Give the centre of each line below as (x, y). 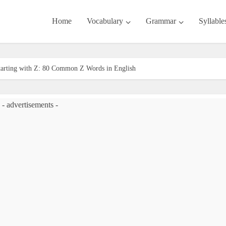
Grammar (161, 21)
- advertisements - (30, 105)
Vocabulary (105, 21)
